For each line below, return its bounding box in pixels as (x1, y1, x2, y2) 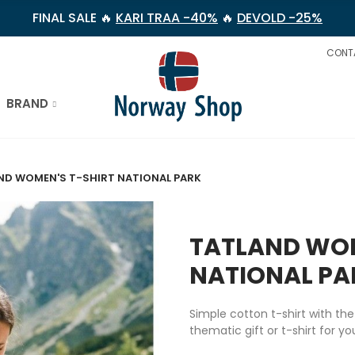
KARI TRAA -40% (116, 9, 218, 27)
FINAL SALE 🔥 (32, 9, 116, 27)
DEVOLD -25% (237, 9, 323, 27)
